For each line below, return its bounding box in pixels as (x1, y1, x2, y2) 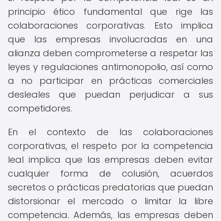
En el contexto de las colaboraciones (8, 126, 213, 138)
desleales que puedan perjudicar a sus (8, 88, 213, 101)
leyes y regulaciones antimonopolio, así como (8, 61, 213, 73)
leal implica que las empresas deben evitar (8, 153, 213, 166)
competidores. (8, 102, 72, 114)
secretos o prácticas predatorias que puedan (8, 181, 213, 193)
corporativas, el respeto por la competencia (8, 140, 213, 152)
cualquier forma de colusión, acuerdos (8, 167, 213, 180)
